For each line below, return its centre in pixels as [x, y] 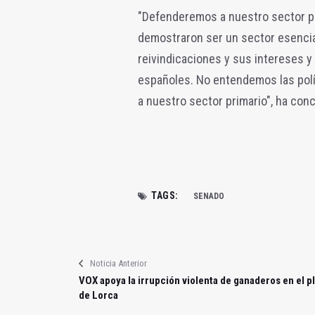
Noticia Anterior [118, 263]
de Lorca [98, 295]
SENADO [208, 196]
